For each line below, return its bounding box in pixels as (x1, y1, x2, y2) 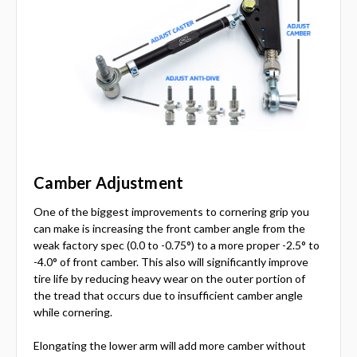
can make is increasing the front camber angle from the (33, 221, 305, 235)
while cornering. (33, 304, 112, 319)
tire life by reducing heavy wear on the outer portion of (33, 271, 305, 285)
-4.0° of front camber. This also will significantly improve (33, 254, 308, 269)
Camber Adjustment (33, 172, 184, 192)
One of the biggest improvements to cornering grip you (33, 204, 309, 218)
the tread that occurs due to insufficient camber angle (33, 288, 303, 302)
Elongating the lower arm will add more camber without (33, 338, 306, 352)
